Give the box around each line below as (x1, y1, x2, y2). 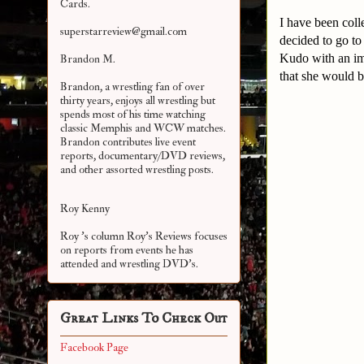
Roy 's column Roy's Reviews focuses (60, 229, 227, 244)
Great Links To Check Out (60, 310, 227, 328)
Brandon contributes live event (60, 135, 196, 149)
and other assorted (60, 162, 145, 177)
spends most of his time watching (60, 107, 206, 122)
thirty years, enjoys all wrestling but (60, 93, 215, 108)
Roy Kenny (60, 201, 110, 216)
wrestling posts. (145, 162, 214, 177)
